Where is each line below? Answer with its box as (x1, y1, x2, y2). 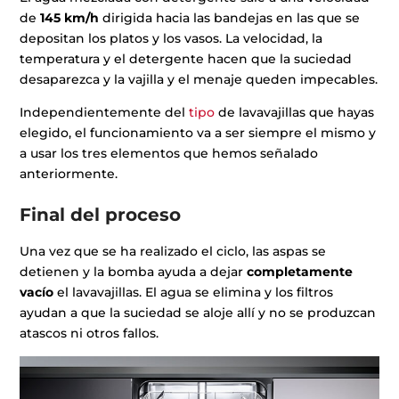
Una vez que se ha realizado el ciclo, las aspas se (20, 242, 327, 259)
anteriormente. (20, 165, 118, 182)
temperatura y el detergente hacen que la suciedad (20, 50, 353, 67)
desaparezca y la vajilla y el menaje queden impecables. (20, 70, 379, 87)
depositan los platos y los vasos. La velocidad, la (20, 29, 323, 46)
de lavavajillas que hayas (215, 103, 375, 120)
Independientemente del (20, 103, 190, 120)
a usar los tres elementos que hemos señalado (20, 144, 319, 161)
